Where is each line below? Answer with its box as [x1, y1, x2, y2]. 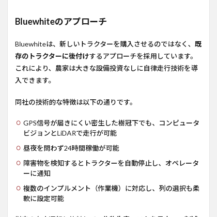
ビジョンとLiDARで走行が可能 [23, 129, 117, 137]
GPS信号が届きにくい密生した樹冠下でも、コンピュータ [23, 119, 200, 127]
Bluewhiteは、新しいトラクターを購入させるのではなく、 [15, 40, 195, 48]
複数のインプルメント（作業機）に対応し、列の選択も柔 [23, 184, 200, 192]
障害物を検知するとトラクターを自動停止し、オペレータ [23, 159, 199, 167]
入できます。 [15, 76, 55, 84]
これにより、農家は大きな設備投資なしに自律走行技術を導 [15, 64, 198, 72]
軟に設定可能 [23, 194, 64, 202]
